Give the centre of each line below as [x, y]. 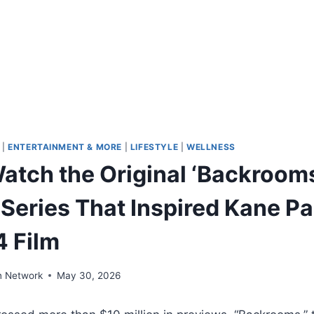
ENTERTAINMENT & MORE [65, 147]
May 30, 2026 [89, 275]
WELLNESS [211, 147]
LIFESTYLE [154, 147]
